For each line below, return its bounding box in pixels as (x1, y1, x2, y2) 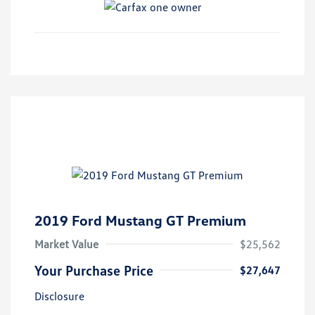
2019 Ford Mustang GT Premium (34, 212, 246, 229)
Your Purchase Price (34, 262, 153, 279)
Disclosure (34, 289, 84, 304)
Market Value (34, 237, 98, 252)
